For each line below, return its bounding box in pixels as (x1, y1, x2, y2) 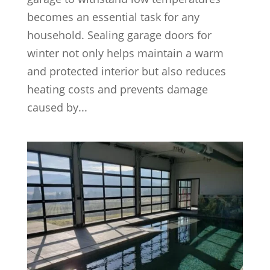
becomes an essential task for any (27, 9, 199, 24)
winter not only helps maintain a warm (27, 45, 224, 60)
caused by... (27, 99, 87, 115)
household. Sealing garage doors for (27, 27, 212, 42)
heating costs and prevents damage (27, 81, 208, 96)
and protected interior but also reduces (27, 63, 226, 78)
